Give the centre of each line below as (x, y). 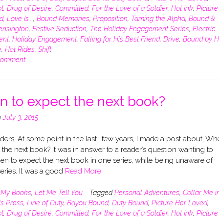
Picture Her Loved (179, 203)
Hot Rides (20, 49)
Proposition (110, 18)
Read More (83, 171)
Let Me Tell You (58, 192)
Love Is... (20, 18)
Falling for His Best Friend (120, 39)
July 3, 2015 (20, 117)
